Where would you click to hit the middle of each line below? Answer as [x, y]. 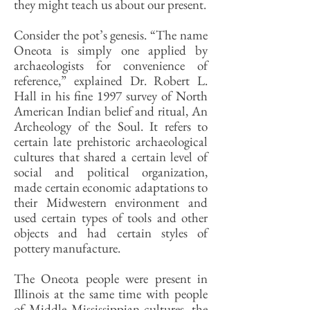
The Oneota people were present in [111, 279]
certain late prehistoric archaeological [111, 142]
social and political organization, [111, 172]
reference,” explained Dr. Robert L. [111, 81]
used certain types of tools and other [111, 218]
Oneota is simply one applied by [111, 50]
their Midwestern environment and [111, 202]
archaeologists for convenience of [111, 65]
